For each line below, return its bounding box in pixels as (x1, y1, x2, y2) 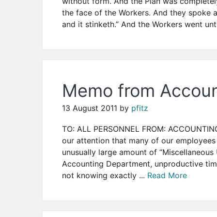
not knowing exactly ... (62, 170, 147, 181)
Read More (147, 170, 187, 181)
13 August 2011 (62, 103, 117, 113)
